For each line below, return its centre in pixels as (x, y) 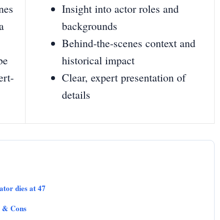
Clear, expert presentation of (124, 78)
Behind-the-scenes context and (129, 43)
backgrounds (90, 26)
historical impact (98, 60)
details (76, 95)
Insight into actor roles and (120, 9)
